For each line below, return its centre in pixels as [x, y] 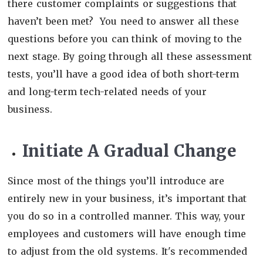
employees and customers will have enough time [127, 233]
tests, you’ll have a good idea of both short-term [123, 74]
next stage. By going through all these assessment [130, 56]
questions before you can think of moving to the [125, 38]
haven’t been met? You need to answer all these [124, 21]
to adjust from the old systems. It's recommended [128, 251]
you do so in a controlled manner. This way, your [127, 216]
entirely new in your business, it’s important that [127, 198]
